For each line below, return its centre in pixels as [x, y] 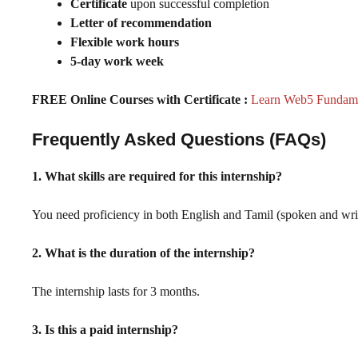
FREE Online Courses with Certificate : [140, 99]
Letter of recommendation [141, 22]
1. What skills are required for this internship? [157, 176]
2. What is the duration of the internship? [143, 253]
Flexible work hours [125, 42]
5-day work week [117, 61]
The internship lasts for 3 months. [116, 291]
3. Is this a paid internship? [105, 329]
